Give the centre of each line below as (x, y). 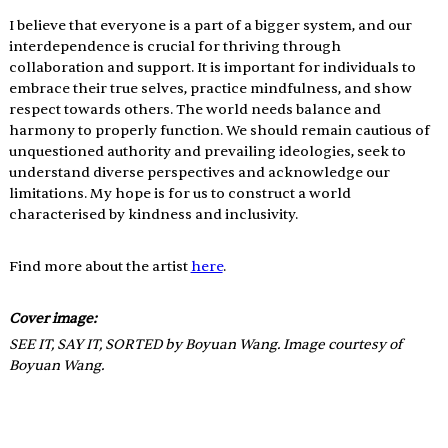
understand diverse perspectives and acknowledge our (200, 173)
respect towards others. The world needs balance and (196, 110)
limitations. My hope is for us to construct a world (181, 194)
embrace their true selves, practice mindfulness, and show (211, 89)
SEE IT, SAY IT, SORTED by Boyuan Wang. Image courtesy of (206, 345)
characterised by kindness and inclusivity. (153, 215)
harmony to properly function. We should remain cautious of (220, 131)
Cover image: (54, 319)
